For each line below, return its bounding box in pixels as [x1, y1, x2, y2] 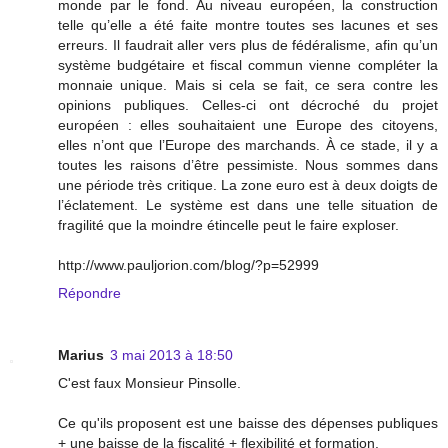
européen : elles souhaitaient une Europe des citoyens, [58, 117, 438, 134]
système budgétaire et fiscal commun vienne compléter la [58, 57, 438, 74]
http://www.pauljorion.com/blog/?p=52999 [58, 257, 319, 274]
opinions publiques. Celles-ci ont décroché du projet [58, 97, 438, 114]
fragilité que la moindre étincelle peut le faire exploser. [58, 217, 399, 234]
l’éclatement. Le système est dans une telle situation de [58, 197, 438, 214]
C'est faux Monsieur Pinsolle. [58, 375, 241, 392]
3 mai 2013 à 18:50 [110, 347, 233, 364]
